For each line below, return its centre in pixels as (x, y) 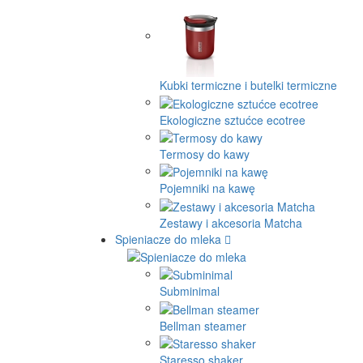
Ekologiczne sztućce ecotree (233, 120)
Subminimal (190, 291)
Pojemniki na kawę (207, 188)
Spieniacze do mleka (168, 239)
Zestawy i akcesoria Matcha (231, 222)
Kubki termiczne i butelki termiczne (248, 85)
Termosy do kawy (205, 154)
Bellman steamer (203, 325)
